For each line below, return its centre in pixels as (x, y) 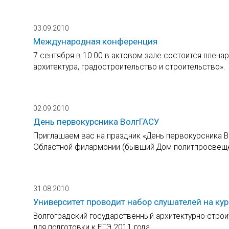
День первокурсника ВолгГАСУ (96, 121)
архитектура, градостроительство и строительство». (129, 66)
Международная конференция (95, 41)
